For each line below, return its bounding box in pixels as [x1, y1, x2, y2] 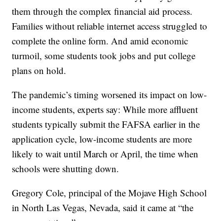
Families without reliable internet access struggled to [12, 20, 208, 33]
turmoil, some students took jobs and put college [12, 49, 196, 62]
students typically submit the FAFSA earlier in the [12, 118, 200, 131]
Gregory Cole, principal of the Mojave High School [12, 186, 207, 199]
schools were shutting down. [12, 162, 119, 175]
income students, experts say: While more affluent [12, 103, 198, 116]
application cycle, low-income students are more [12, 133, 192, 146]
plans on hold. [12, 64, 67, 77]
